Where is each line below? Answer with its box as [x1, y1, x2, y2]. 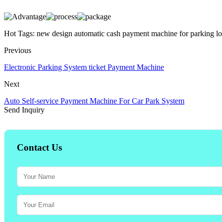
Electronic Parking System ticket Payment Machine [4, 62, 164, 71]
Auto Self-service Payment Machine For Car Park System [4, 96, 184, 105]
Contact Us [17, 142, 62, 153]
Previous [4, 46, 31, 55]
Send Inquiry [4, 105, 45, 114]
